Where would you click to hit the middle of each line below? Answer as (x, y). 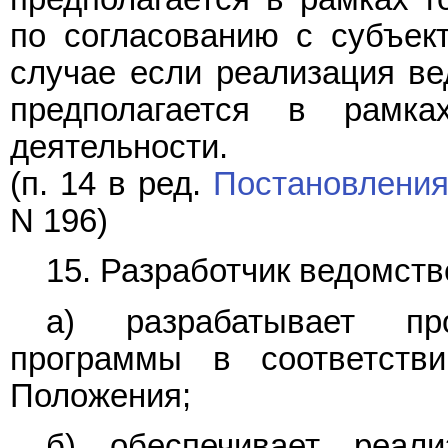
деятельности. (119, 147)
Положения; (100, 395)
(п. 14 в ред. (111, 184)
